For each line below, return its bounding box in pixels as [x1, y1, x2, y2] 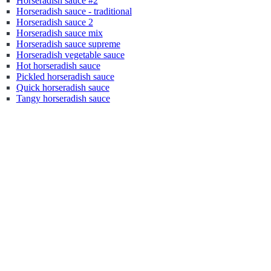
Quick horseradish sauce [16, 82, 109, 93]
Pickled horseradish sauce [16, 71, 114, 82]
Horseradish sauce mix [16, 28, 103, 38]
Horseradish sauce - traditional [16, 6, 132, 16]
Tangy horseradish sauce [16, 93, 110, 103]
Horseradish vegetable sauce [16, 50, 125, 60]
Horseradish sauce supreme [16, 39, 120, 49]
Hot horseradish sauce [16, 60, 100, 71]
